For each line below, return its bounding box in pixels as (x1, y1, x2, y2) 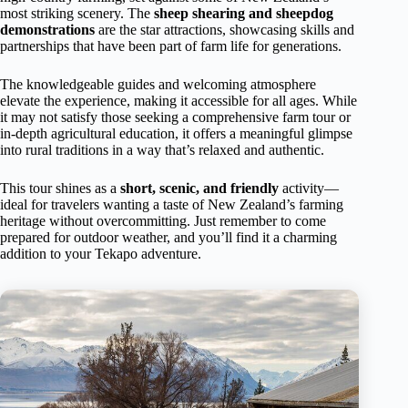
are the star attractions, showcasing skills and (95, 21, 354, 37)
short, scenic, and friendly (120, 179, 279, 196)
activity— (279, 179, 339, 196)
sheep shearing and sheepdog (154, 5, 333, 21)
